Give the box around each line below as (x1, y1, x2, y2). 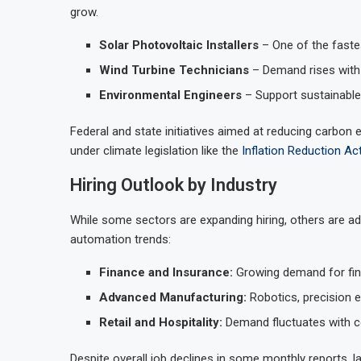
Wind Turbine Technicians (99, 63, 249, 77)
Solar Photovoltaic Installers (99, 38, 259, 52)
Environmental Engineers (99, 88, 242, 102)
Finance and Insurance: (99, 265, 233, 280)
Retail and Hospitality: (99, 315, 222, 330)
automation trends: (70, 232, 171, 247)
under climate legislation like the (70, 143, 242, 158)
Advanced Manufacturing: (99, 290, 247, 305)
